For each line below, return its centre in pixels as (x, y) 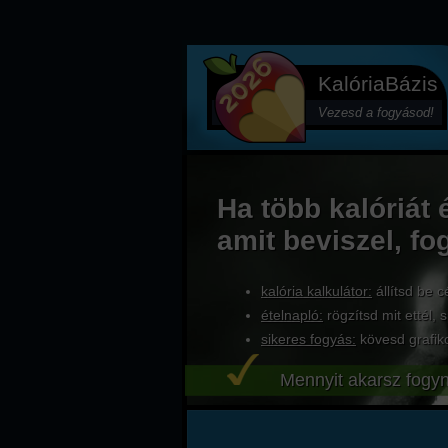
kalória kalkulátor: (316, 291)
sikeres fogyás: (308, 339)
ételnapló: (292, 315)
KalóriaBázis (378, 83)
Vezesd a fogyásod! (376, 112)
